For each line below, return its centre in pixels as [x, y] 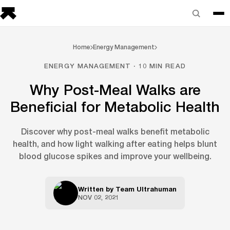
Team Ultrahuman [146, 189]
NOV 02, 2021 [99, 197]
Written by [97, 189]
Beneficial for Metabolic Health [115, 107]
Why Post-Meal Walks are [115, 90]
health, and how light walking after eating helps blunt [115, 143]
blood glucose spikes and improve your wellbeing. [115, 156]
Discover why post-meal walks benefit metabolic [115, 131]
